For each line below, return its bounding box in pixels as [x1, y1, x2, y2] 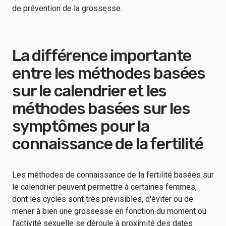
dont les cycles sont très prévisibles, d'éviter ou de [12, 194, 193, 204]
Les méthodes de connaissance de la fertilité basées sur [12, 170, 214, 180]
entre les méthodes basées [12, 64, 205, 83]
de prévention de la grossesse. [12, 4, 124, 13]
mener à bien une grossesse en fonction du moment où [12, 206, 206, 216]
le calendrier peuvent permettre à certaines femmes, [12, 182, 197, 192]
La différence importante [12, 46, 192, 65]
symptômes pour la [12, 117, 149, 136]
